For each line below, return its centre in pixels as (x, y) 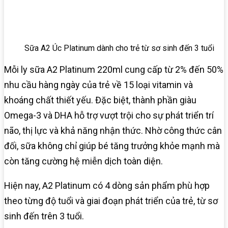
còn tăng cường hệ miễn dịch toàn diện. (83, 161)
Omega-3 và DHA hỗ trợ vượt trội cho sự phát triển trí (109, 115)
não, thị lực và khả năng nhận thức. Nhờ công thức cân (113, 130)
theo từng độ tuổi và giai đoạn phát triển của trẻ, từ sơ (111, 201)
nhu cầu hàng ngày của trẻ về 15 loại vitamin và (98, 84)
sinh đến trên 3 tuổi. (44, 216)
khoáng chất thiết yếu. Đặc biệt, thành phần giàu (100, 100)
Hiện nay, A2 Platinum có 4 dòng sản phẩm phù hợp (107, 185)
